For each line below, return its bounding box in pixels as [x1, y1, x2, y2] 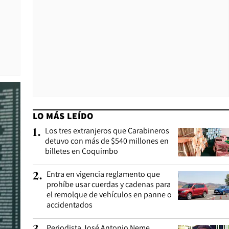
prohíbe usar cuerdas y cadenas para [47, 179, 171, 190]
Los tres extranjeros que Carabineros [45, 125, 169, 136]
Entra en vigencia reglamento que [47, 169, 160, 179]
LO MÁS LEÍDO [33, 110, 94, 122]
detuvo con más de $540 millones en [45, 135, 169, 146]
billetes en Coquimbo [45, 146, 118, 156]
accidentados [47, 199, 93, 210]
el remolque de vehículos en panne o [47, 189, 172, 200]
